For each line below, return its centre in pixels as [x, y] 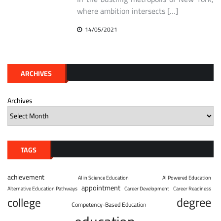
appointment [101, 187]
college [24, 202]
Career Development [147, 188]
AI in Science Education [103, 177]
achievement [26, 177]
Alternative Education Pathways [42, 188]
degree [194, 202]
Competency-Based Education [109, 204]
